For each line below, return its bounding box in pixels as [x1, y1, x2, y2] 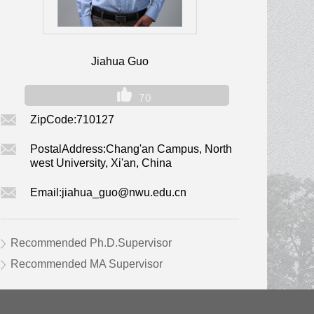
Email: [30, 186, 62, 198]
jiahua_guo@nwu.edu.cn [62, 186, 186, 198]
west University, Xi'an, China [30, 157, 172, 169]
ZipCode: [30, 114, 76, 125]
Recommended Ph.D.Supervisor [11, 237, 172, 249]
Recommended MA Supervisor [11, 258, 163, 270]
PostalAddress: [30, 143, 106, 155]
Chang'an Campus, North [106, 143, 232, 155]
